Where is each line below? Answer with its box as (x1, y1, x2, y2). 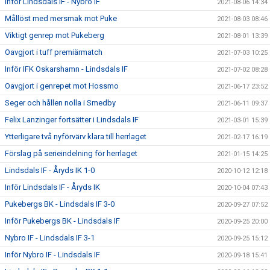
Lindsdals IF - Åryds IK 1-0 (5, 165, 95, 175)
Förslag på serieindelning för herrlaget (5, 148, 137, 158)
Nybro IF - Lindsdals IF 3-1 (5, 233, 95, 242)
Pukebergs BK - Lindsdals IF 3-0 (5, 199, 115, 209)
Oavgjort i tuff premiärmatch (5, 47, 102, 57)
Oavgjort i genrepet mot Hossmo (5, 81, 119, 90)
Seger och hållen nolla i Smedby (5, 98, 116, 107)
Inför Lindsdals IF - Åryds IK (5, 182, 100, 192)
